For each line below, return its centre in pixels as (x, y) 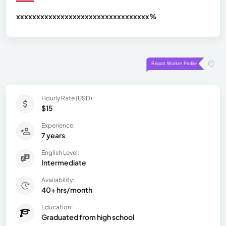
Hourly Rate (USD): (68, 98)
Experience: (58, 125)
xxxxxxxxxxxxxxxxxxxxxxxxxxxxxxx (79, 16)
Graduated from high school (88, 217)
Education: (57, 207)
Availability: (58, 180)
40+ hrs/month (67, 189)
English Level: (60, 152)
